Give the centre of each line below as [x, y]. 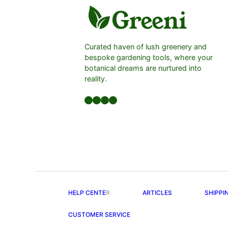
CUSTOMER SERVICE [99, 215]
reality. [96, 78]
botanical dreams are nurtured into [143, 68]
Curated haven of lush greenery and [146, 46]
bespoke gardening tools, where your [149, 57]
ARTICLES [157, 193]
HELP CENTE [87, 193]
